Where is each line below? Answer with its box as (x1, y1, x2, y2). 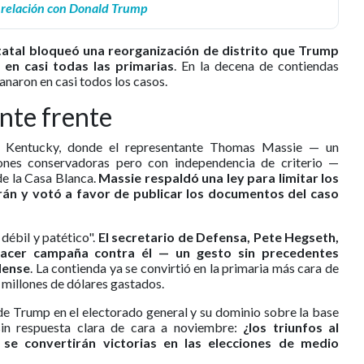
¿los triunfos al (243, 319, 340, 336)
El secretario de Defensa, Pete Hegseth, (97, 229, 339, 245)
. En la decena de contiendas (174, 58, 339, 74)
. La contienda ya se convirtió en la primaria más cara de (30, 260, 340, 276)
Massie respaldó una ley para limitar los (98, 170, 339, 186)
